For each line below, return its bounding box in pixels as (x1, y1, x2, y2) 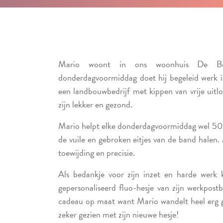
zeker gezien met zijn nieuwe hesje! (58, 208, 179, 222)
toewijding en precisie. (58, 146, 135, 160)
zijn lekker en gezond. (58, 98, 132, 111)
